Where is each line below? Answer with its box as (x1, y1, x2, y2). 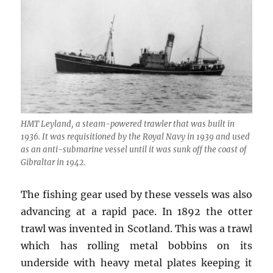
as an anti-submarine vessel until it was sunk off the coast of (21, 144, 247, 155)
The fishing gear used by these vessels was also (21, 188, 252, 201)
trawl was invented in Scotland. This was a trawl (21, 222, 252, 235)
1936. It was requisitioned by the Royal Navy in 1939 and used (21, 132, 250, 143)
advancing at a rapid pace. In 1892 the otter (21, 205, 252, 218)
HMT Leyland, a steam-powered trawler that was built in (21, 119, 235, 130)
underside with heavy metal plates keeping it (21, 257, 252, 269)
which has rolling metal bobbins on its (21, 239, 252, 252)
